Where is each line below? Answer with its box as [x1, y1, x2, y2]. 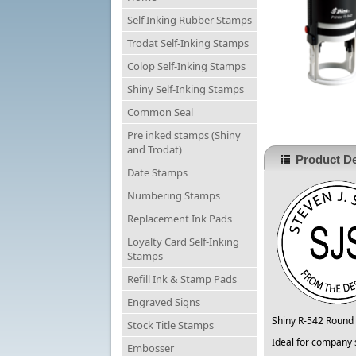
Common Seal [127, 105, 193, 120]
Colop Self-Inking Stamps [127, 59, 246, 74]
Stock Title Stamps [127, 318, 214, 333]
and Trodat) [127, 142, 182, 157]
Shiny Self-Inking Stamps [127, 82, 244, 97]
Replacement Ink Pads [127, 211, 232, 226]
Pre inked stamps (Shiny [127, 128, 241, 143]
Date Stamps [127, 165, 188, 180]
